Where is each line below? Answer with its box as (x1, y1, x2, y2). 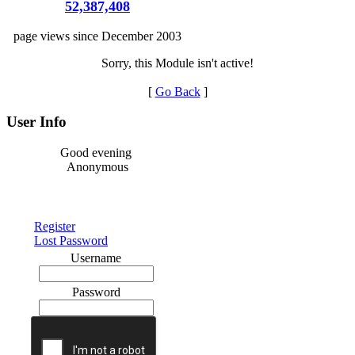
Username (71, 250, 121, 265)
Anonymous (67, 159, 128, 174)
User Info (6, 113, 67, 131)
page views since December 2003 (13, 29, 181, 43)
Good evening (60, 145, 135, 159)
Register (34, 219, 75, 233)
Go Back (155, 84, 200, 98)
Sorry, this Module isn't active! (101, 55, 254, 70)
